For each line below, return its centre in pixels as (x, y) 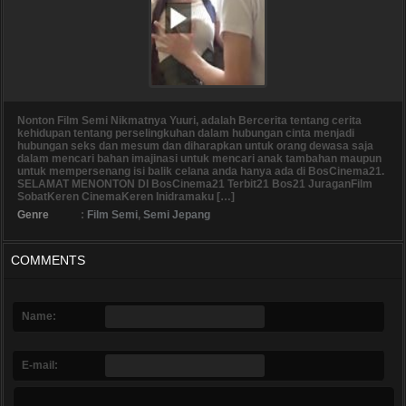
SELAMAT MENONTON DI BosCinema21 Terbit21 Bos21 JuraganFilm (195, 184)
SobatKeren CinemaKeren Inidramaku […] (126, 197)
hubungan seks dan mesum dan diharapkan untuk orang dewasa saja (195, 146)
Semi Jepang (177, 215)
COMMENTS (48, 261)
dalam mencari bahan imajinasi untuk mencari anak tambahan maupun (199, 159)
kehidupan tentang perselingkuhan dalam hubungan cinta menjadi (186, 134)
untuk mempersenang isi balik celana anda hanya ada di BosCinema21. (201, 172)
